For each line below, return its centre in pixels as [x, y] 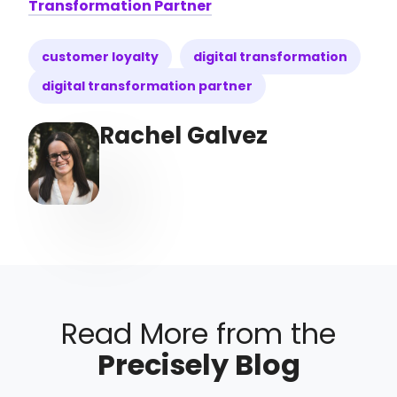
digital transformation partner [148, 86]
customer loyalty [101, 57]
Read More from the [198, 333]
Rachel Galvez [184, 136]
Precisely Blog [198, 364]
